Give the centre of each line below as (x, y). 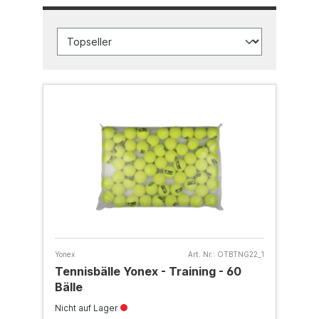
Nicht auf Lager (88, 308)
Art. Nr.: (202, 254)
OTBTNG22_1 (241, 254)
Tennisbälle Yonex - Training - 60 (148, 271)
